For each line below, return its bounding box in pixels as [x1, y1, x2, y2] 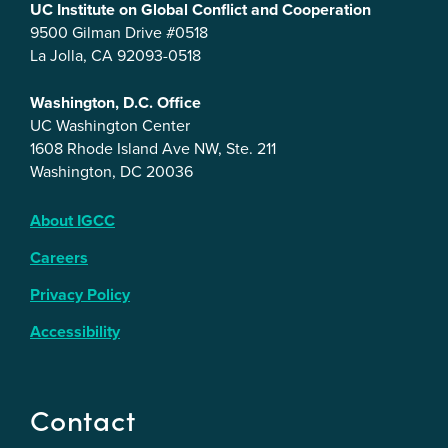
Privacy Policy [30, 282, 130, 306]
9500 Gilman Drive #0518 [30, 20, 208, 44]
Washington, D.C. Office [30, 90, 201, 114]
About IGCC [30, 208, 115, 232]
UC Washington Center [30, 113, 190, 137]
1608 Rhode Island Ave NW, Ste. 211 [30, 136, 276, 160]
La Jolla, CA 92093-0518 [30, 43, 201, 67]
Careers [30, 245, 88, 269]
